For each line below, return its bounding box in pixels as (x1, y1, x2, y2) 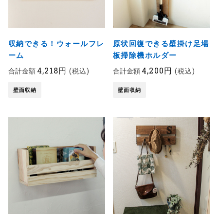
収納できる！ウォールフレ (8, 38, 105, 49)
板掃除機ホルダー (112, 50, 177, 60)
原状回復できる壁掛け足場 (112, 38, 209, 49)
